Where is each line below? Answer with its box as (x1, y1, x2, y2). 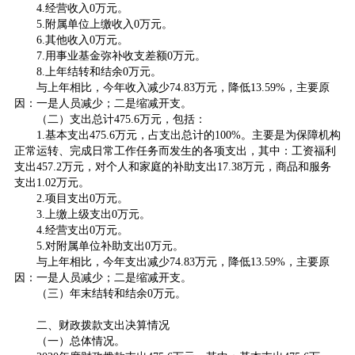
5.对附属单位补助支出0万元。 (36, 240, 184, 252)
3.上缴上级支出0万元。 (36, 208, 151, 220)
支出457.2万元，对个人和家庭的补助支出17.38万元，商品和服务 (13, 161, 331, 173)
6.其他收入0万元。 (36, 34, 128, 46)
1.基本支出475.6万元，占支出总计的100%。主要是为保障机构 (36, 129, 341, 141)
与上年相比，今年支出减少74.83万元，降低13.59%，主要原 (36, 256, 330, 268)
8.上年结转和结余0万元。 (36, 66, 162, 78)
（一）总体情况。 (36, 335, 125, 347)
